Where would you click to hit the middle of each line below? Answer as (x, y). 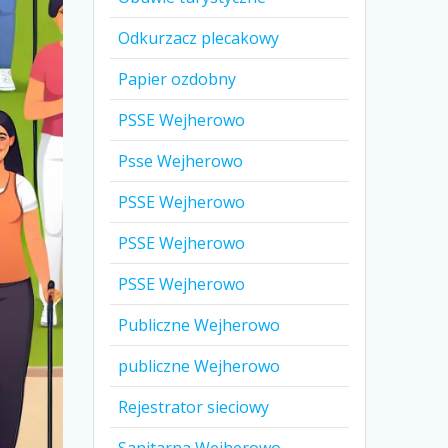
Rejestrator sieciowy (194, 407)
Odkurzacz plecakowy (199, 38)
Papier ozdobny (177, 79)
